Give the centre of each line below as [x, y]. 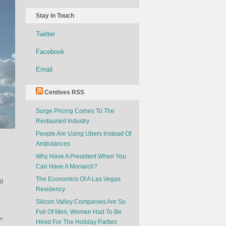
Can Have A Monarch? [67, 166]
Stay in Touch [55, 16]
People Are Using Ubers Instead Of [83, 134]
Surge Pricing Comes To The [75, 111]
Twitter [45, 34]
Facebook [50, 52]
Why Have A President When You [81, 156]
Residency [50, 189]
